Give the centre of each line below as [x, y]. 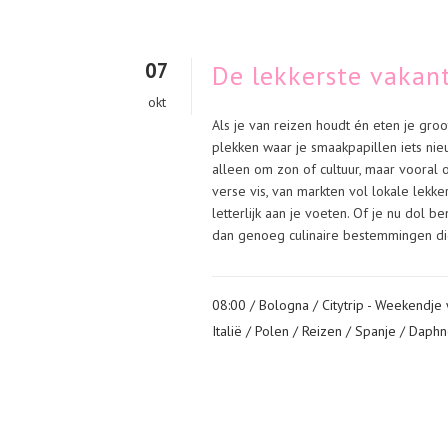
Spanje [375, 331]
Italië [227, 331]
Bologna [284, 305]
